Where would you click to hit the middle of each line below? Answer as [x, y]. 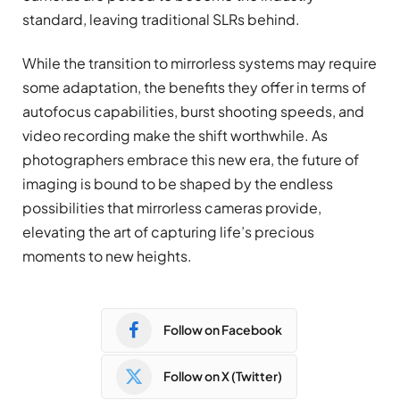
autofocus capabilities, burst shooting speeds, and [193, 111]
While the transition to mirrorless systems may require [200, 62]
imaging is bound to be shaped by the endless [178, 183]
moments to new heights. [107, 255]
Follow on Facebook [223, 330]
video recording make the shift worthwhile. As [175, 135]
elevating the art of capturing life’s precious [168, 231]
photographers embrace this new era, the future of [191, 159]
